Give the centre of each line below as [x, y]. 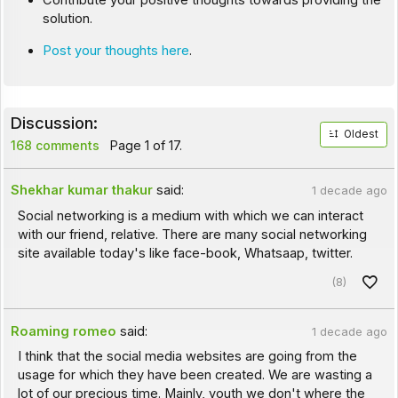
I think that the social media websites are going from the [187, 357]
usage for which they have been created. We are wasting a [195, 375]
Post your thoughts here [115, 50]
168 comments [55, 146]
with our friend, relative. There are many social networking [192, 234]
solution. [67, 19]
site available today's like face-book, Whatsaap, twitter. [185, 253]
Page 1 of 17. [144, 146]
